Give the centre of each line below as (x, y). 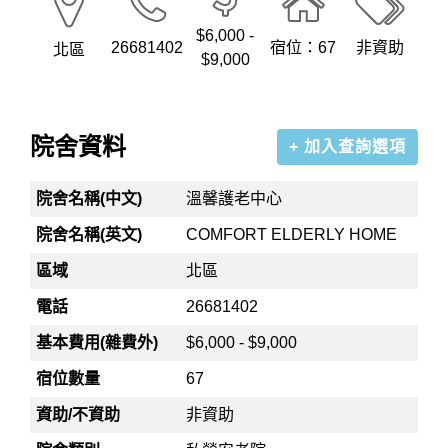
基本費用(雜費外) (97, 342)
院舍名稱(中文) (89, 198)
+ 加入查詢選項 (347, 146)
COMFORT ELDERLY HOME (292, 234)
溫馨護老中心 (234, 198)
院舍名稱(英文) (89, 234)
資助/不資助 (78, 414)
